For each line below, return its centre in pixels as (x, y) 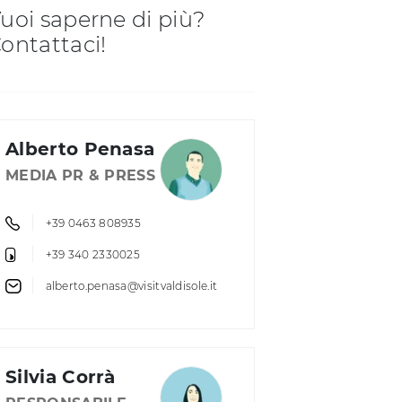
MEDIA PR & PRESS (80, 175)
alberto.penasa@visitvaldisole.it (131, 286)
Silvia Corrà (61, 377)
